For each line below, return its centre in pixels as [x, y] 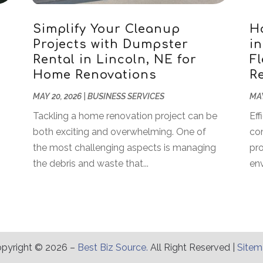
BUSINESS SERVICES [126, 96]
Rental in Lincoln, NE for [114, 59]
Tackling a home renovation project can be [125, 116]
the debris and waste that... [90, 163]
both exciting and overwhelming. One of [119, 131]
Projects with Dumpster [110, 44]
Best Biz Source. [113, 247]
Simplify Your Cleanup [106, 29]
